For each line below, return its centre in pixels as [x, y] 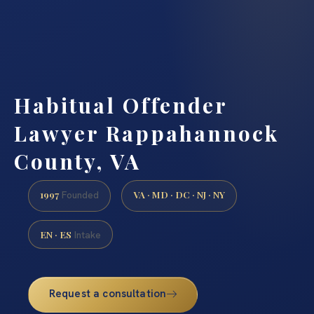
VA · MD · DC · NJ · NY [179, 194]
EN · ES [56, 234]
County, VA [77, 161]
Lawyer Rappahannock [146, 133]
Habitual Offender [121, 105]
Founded [79, 195]
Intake [86, 234]
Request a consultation [108, 293]
